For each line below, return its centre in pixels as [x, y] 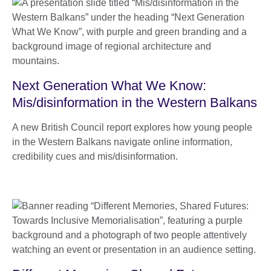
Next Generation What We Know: [109, 85]
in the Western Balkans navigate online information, [122, 142]
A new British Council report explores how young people [132, 127]
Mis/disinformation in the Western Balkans [135, 102]
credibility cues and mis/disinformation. [95, 156]
